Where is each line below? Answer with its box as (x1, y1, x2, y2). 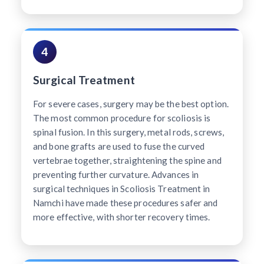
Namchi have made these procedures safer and (33, 197, 218, 208)
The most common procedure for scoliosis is (33, 112, 211, 123)
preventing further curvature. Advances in (33, 169, 199, 180)
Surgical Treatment (33, 72, 135, 87)
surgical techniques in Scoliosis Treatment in (33, 183, 210, 194)
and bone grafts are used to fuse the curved (33, 140, 205, 151)
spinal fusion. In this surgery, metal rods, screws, (33, 126, 225, 137)
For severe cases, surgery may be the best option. (33, 98, 229, 109)
